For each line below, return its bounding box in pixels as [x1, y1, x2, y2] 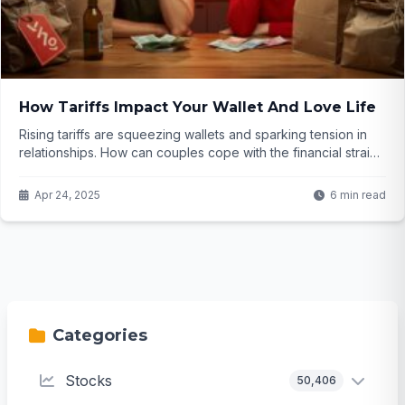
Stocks [65, 371, 112, 390]
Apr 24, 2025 [34, 187, 100, 202]
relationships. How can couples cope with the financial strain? [19, 144, 383, 160]
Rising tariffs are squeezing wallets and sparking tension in [19, 126, 367, 142]
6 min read [330, 187, 386, 202]
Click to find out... [19, 162, 120, 178]
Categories [52, 325, 147, 345]
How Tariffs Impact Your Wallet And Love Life [19, 98, 376, 116]
